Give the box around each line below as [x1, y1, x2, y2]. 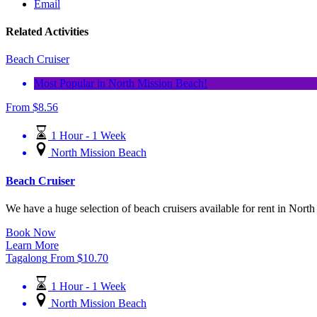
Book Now [6, 226, 56, 238]
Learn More [6, 239, 59, 251]
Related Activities [6, 25, 88, 38]
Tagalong [6, 252, 47, 264]
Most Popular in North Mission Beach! [34, 77, 207, 90]
